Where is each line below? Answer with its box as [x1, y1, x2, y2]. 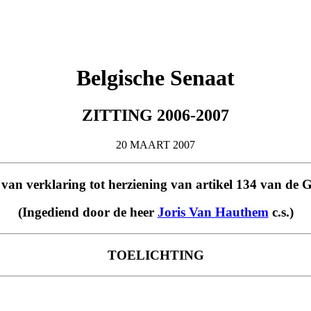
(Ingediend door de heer [17, 205, 158, 220]
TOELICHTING [107, 247, 204, 262]
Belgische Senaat [76, 65, 235, 91]
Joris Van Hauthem [157, 205, 269, 220]
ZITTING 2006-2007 [82, 106, 229, 124]
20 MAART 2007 [116, 138, 195, 151]
